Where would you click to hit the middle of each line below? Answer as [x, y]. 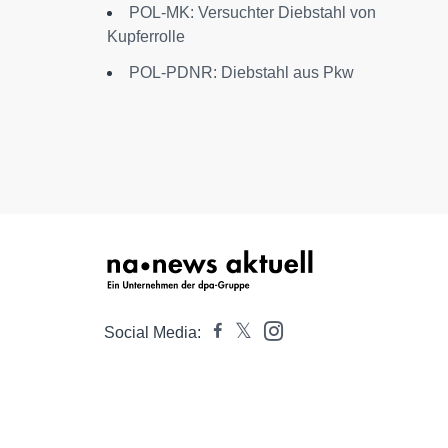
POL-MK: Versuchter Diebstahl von [252, 12]
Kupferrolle [146, 36]
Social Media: [152, 332]
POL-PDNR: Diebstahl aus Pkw [241, 72]
